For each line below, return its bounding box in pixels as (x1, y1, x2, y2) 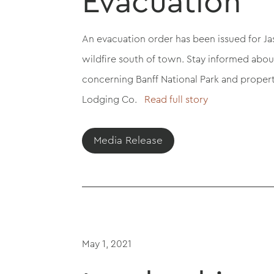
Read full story (139, 92, 209, 107)
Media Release (94, 133, 163, 149)
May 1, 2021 (82, 236, 132, 251)
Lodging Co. (82, 92, 140, 107)
